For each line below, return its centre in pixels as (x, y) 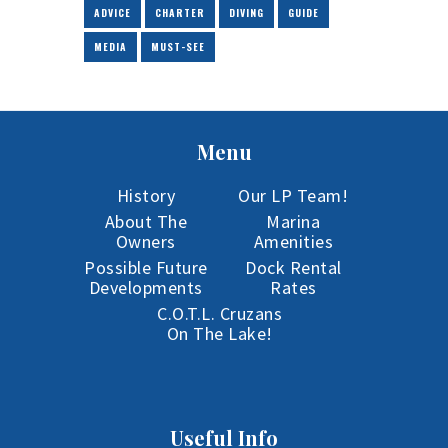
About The (145, 222)
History (145, 196)
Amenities (293, 242)
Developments (145, 288)
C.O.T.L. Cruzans (219, 314)
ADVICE (112, 13)
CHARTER (180, 13)
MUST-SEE (178, 47)
